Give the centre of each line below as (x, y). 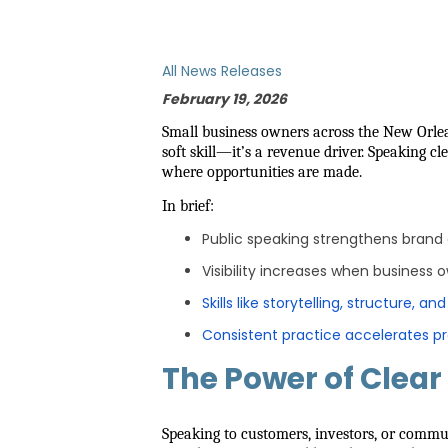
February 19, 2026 (224, 99)
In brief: (188, 206)
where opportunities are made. (262, 172)
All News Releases (222, 71)
